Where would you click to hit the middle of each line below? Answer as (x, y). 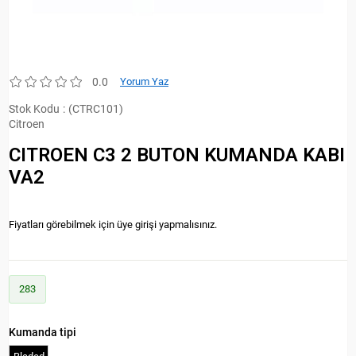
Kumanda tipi (43, 332)
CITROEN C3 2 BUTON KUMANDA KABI (177, 155)
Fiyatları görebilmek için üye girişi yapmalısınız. (113, 224)
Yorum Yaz (144, 81)
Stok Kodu (34, 109)
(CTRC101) (96, 109)
